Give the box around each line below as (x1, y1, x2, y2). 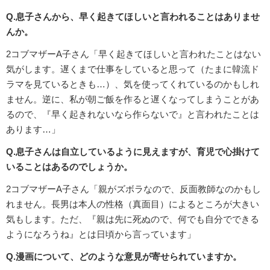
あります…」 (6, 124, 60, 135)
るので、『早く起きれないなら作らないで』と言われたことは (6, 109, 259, 120)
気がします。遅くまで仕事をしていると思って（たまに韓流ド (6, 64, 259, 75)
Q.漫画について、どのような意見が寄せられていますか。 (6, 251, 242, 262)
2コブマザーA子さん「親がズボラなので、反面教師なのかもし (6, 184, 261, 195)
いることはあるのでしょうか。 (6, 162, 133, 172)
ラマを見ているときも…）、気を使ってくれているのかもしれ (6, 79, 259, 90)
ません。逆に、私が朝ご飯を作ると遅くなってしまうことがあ (6, 94, 259, 105)
